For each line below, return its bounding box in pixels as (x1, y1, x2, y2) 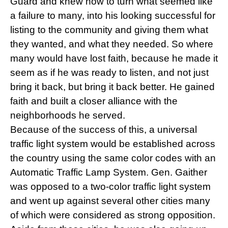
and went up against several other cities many (10, 195, 210, 206)
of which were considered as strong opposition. (10, 209, 215, 220)
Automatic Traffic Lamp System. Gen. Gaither (10, 166, 207, 178)
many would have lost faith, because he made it (10, 52, 218, 64)
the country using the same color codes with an (10, 152, 216, 163)
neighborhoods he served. (10, 109, 125, 121)
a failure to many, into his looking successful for (10, 10, 215, 21)
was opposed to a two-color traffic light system (10, 181, 211, 192)
